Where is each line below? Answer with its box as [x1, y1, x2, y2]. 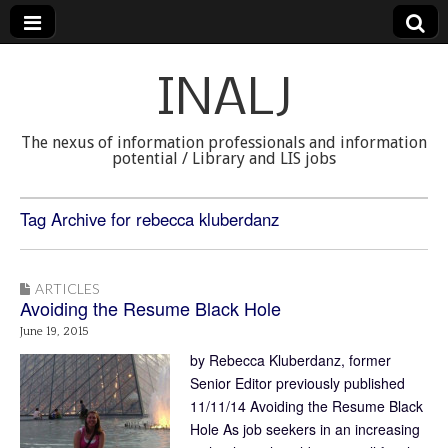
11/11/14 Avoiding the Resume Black [190, 395, 423, 416]
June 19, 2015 [20, 325, 89, 338]
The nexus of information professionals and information [21, 133, 427, 152]
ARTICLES [35, 280, 99, 297]
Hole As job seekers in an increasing [190, 418, 420, 439]
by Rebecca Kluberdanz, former [190, 349, 391, 370]
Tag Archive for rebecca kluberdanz [20, 207, 279, 231]
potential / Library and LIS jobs [112, 149, 336, 168]
